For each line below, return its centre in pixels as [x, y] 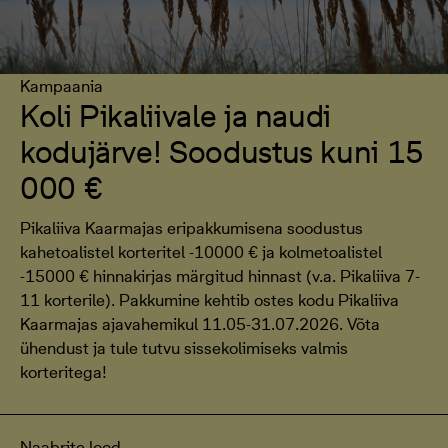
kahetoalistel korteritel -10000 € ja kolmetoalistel [201, 252]
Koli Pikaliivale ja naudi [175, 115]
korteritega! [63, 372]
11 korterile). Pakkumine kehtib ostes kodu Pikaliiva [209, 300]
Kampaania [61, 86]
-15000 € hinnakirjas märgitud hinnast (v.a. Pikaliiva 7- [220, 276]
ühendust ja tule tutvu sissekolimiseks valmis [184, 348]
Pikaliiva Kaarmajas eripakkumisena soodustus [191, 228]
